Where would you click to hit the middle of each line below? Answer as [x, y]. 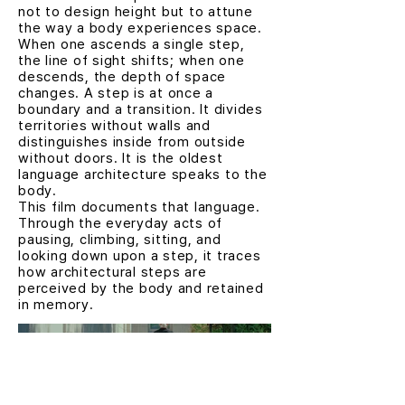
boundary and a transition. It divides [141, 109]
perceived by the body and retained [141, 288]
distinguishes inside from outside [132, 142]
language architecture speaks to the [143, 174]
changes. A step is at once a [116, 93]
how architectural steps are [113, 272]
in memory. [56, 305]
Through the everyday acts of [120, 223]
